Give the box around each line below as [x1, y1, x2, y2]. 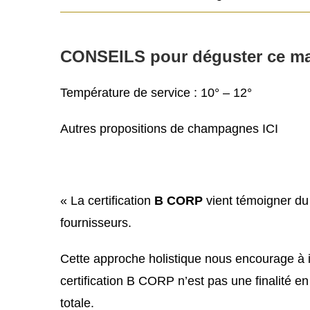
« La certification [60, 194, 154, 208]
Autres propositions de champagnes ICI [60, 122, 278, 136]
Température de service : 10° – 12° [60, 86, 252, 100]
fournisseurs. [60, 216, 131, 230]
